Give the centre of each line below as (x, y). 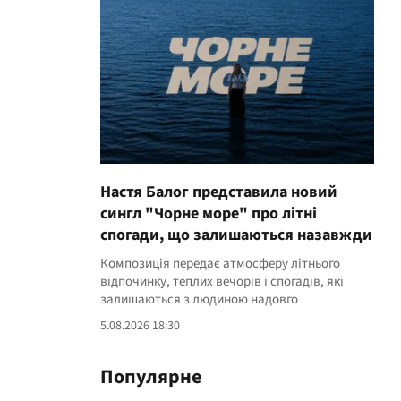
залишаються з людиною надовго (199, 299)
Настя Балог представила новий (219, 192)
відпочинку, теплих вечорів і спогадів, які (222, 282)
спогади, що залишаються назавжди (236, 235)
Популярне (151, 377)
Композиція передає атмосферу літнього (220, 264)
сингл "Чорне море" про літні (209, 213)
